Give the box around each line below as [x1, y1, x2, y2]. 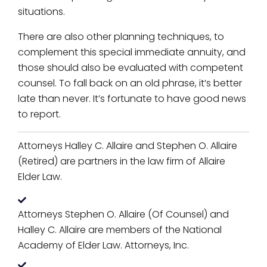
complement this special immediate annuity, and [18, 45, 246, 59]
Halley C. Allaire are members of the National [18, 223, 222, 237]
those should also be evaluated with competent [18, 61, 243, 74]
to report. [18, 107, 61, 121]
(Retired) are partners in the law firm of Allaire [18, 154, 225, 168]
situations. [18, 5, 65, 18]
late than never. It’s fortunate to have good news [18, 92, 246, 105]
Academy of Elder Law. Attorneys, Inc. [18, 238, 189, 252]
